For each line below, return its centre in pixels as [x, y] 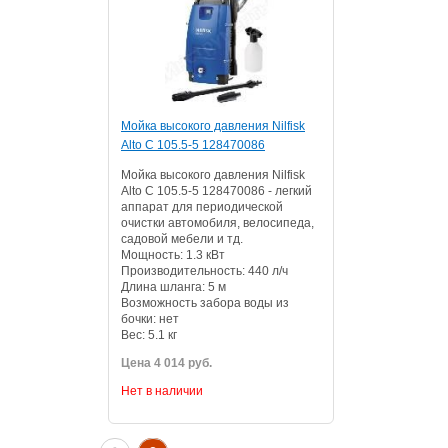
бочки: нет [150, 319]
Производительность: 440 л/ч [204, 271]
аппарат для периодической [202, 207]
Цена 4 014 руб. [166, 363]
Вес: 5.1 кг [149, 335]
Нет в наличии [162, 391]
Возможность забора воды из [205, 303]
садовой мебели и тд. [182, 239]
